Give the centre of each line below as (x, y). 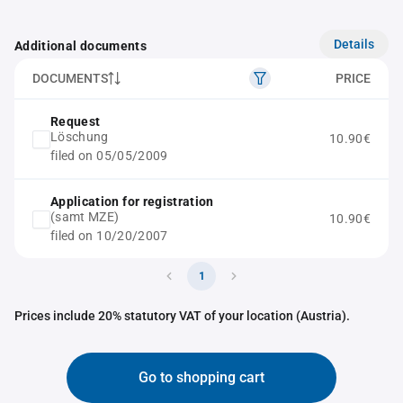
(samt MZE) (85, 217)
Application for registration (132, 201)
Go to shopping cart (201, 377)
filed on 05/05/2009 (109, 156)
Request (76, 121)
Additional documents (81, 46)
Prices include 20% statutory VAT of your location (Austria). (182, 316)
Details (354, 44)
